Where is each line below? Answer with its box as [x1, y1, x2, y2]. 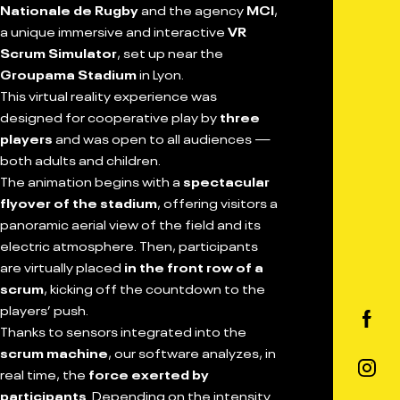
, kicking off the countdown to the [44, 279, 265, 296]
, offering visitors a [157, 193, 278, 211]
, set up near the [117, 43, 223, 61]
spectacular [183, 171, 270, 189]
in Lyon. [137, 64, 184, 82]
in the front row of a [124, 257, 263, 275]
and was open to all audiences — [53, 129, 271, 146]
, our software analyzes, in [108, 343, 276, 361]
